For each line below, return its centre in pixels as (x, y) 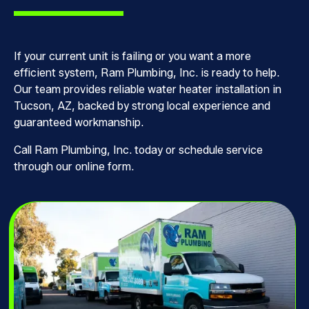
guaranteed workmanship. (78, 123)
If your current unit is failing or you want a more (132, 57)
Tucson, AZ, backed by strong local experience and (142, 106)
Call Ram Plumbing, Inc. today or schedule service (138, 150)
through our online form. (73, 167)
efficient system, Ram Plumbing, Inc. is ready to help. (146, 73)
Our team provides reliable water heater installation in (147, 90)
